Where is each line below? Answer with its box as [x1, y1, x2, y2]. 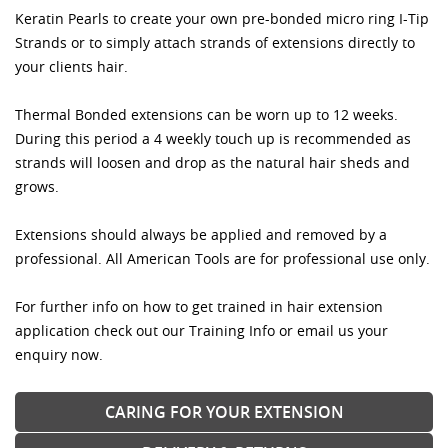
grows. [15, 176, 59, 196]
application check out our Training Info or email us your [15, 320, 388, 340]
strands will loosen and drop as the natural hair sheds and [15, 152, 410, 172]
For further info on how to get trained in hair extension [15, 296, 383, 316]
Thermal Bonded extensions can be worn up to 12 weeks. [15, 104, 398, 124]
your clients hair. [15, 56, 128, 76]
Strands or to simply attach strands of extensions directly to [15, 32, 415, 52]
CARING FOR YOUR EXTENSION [104, 400, 344, 423]
